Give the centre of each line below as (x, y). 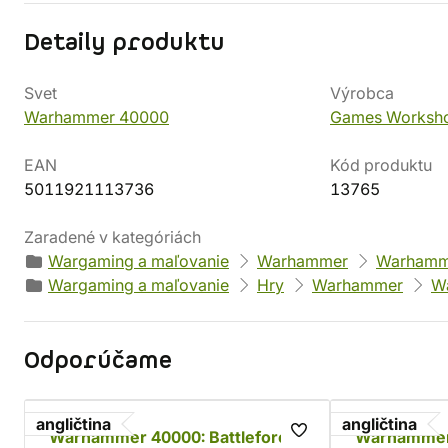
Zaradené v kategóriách (112, 237)
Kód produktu (381, 165)
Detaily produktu (124, 43)
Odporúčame (98, 361)
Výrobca (362, 93)
